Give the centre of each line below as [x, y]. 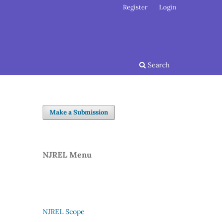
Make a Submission [79, 112]
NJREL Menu [67, 154]
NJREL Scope [64, 211]
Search [158, 65]
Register [136, 7]
